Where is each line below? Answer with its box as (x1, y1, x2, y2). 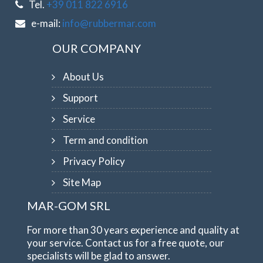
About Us (62, 70, 104, 83)
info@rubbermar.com (62, 16, 157, 29)
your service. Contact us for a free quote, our (27, 236, 225, 249)
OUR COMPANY (52, 41, 141, 55)
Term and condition (62, 133, 148, 146)
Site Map (62, 176, 101, 188)
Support (62, 91, 98, 104)
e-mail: (31, 16, 63, 29)
